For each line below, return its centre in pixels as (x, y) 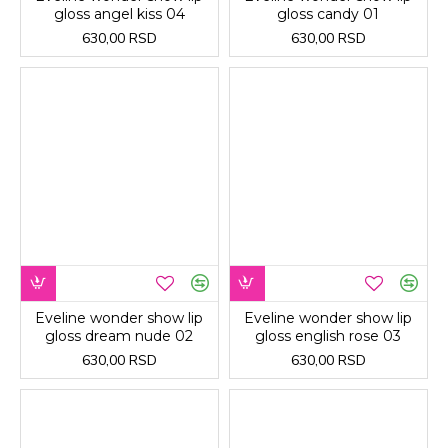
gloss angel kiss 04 (119, 13)
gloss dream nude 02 (119, 335)
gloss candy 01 (328, 13)
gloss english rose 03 (328, 335)
